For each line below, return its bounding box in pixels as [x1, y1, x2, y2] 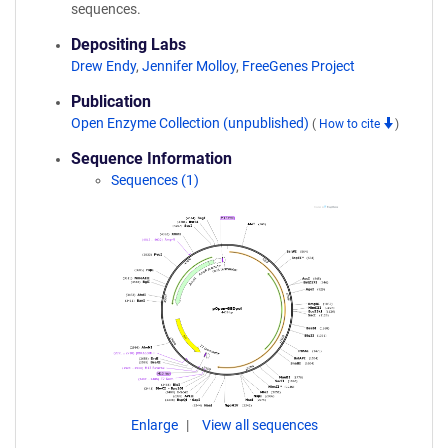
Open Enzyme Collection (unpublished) [71, 115, 312, 131]
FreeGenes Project [242, 58, 355, 74]
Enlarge [130, 417, 181, 433]
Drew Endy [71, 58, 136, 74]
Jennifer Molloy [142, 58, 236, 74]
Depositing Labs [71, 35, 186, 54]
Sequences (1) [111, 172, 199, 188]
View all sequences [201, 417, 318, 433]
